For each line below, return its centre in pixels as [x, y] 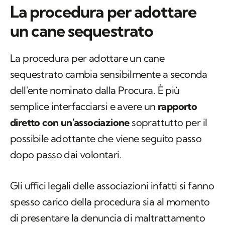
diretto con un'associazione [70, 123]
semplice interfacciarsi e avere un [84, 106]
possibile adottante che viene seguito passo [106, 139]
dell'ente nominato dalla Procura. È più [95, 90]
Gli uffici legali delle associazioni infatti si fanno [112, 186]
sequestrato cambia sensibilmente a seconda [109, 74]
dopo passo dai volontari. [66, 155]
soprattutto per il [168, 123]
